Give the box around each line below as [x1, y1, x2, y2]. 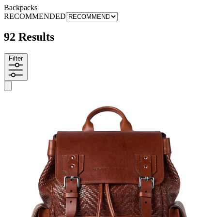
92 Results [4, 31, 54, 44]
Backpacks [4, 3, 37, 12]
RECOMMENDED [4, 12, 66, 20]
